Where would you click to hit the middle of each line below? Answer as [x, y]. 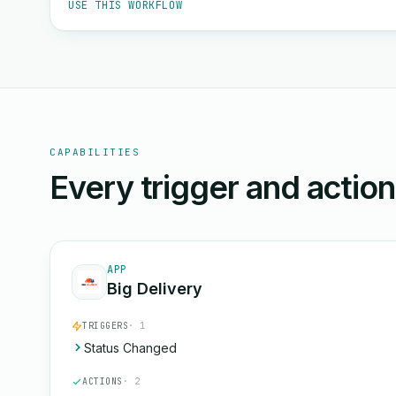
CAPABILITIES [95, 152]
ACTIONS [103, 381]
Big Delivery [155, 289]
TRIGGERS [105, 326]
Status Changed [130, 348]
